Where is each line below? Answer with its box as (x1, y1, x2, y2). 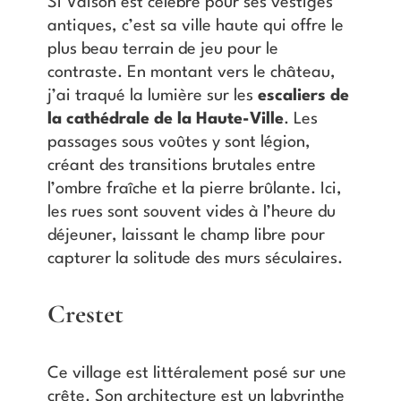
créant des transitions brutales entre (47, 157, 316, 174)
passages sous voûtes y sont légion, (47, 133, 311, 150)
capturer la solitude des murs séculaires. (47, 250, 343, 267)
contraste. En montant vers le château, (47, 64, 336, 81)
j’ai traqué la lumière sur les (47, 87, 258, 104)
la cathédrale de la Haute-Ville (47, 110, 284, 127)
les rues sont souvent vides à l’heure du (47, 203, 336, 220)
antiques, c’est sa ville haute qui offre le (47, 17, 344, 34)
